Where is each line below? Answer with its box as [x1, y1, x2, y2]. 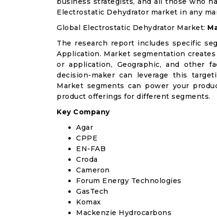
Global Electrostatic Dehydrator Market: [57, 23, 207, 32]
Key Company [57, 108, 110, 116]
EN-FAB [76, 144, 106, 153]
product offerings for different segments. [57, 92, 211, 101]
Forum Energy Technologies [76, 176, 182, 185]
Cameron [76, 166, 110, 174]
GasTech [76, 187, 108, 196]
